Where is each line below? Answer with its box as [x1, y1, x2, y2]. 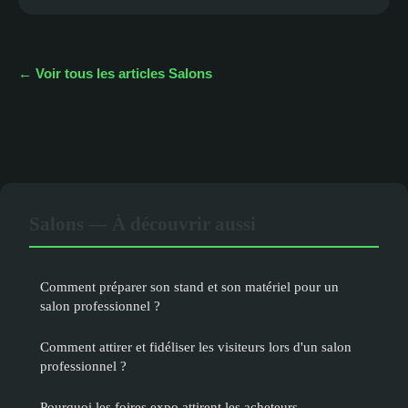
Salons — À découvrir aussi [29, 212, 256, 234]
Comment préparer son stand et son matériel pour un [40, 278, 339, 294]
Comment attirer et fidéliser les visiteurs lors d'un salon [40, 338, 352, 354]
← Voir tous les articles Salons [18, 65, 212, 81]
